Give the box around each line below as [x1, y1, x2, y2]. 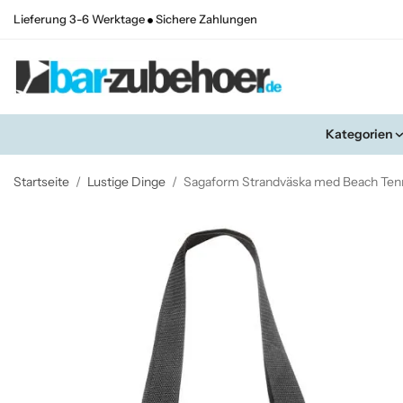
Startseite [13, 174, 69, 191]
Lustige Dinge [87, 174, 166, 191]
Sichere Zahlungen [153, 13, 257, 26]
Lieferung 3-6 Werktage [13, 13, 148, 26]
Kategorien [325, 126, 393, 143]
